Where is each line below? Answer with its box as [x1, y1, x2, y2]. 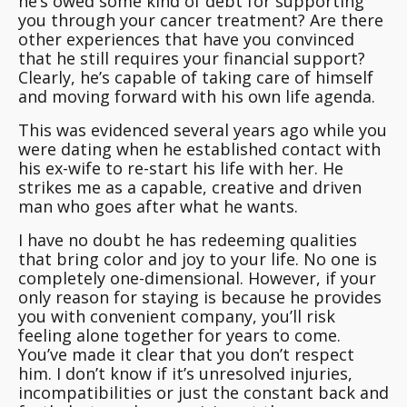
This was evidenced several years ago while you [18, 119, 387, 142]
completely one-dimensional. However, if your [18, 267, 376, 290]
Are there [305, 9, 383, 32]
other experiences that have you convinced [18, 28, 354, 51]
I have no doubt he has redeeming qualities [18, 229, 357, 252]
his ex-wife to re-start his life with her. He [18, 157, 343, 180]
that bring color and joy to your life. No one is [18, 248, 377, 271]
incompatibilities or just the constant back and [18, 382, 389, 404]
